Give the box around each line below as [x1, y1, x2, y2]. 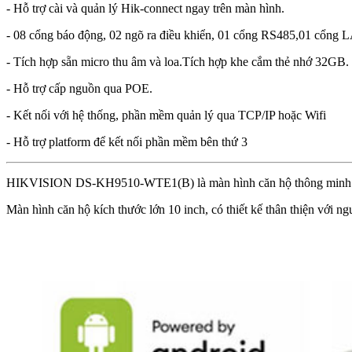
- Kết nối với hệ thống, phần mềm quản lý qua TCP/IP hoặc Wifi [6, 108, 326, 122]
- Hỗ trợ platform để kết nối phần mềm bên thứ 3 [6, 135, 247, 148]
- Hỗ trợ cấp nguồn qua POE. [6, 82, 152, 95]
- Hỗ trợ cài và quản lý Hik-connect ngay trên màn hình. [6, 2, 284, 15]
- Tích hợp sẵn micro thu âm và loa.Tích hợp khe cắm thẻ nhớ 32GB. [6, 55, 349, 68]
